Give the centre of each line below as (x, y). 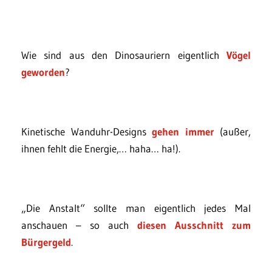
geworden (43, 72)
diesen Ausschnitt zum (194, 225)
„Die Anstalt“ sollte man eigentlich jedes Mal (136, 208)
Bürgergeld (46, 242)
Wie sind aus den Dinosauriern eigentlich (124, 55)
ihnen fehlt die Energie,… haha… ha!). (101, 148)
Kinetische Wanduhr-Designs (87, 131)
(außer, (232, 131)
